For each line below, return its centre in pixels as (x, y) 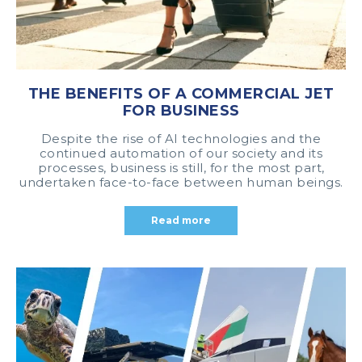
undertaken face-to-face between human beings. (181, 182)
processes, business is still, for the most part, (181, 167)
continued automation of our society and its (181, 153)
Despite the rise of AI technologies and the (181, 138)
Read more (181, 220)
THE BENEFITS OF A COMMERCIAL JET (181, 93)
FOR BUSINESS (181, 110)
